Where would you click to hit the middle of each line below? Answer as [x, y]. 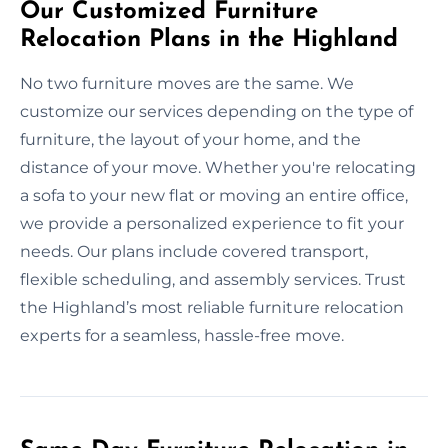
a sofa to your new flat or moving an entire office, [214, 195]
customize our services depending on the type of [216, 111]
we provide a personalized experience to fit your [212, 223]
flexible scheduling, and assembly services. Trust [213, 279]
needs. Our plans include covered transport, [194, 251]
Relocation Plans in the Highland [209, 39]
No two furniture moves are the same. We [187, 83]
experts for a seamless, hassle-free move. [182, 335]
